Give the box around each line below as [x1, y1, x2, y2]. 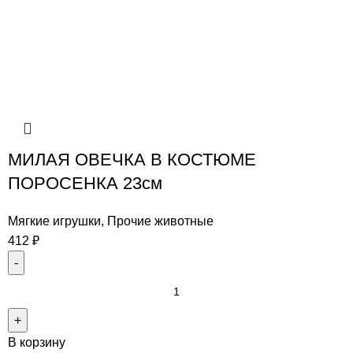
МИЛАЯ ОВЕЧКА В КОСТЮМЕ [8, 149, 256, 169]
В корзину [8, 335, 65, 349]
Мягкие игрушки [8, 214, 101, 228]
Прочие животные [107, 214, 214, 228]
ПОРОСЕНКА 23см [8, 173, 162, 193]
